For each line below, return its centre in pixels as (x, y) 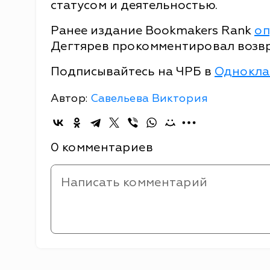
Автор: (71, 98)
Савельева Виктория (149, 98)
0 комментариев (102, 147)
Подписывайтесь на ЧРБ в (133, 71)
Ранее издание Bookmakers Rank (152, 30)
